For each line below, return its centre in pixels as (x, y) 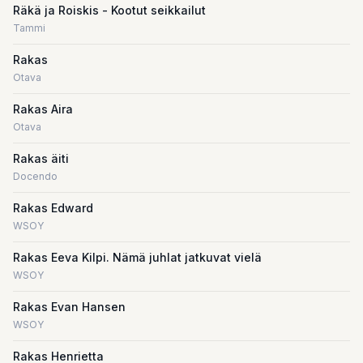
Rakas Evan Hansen (69, 307)
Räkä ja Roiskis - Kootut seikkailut (109, 10)
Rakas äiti (41, 158)
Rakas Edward (53, 208)
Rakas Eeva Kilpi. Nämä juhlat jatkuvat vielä (137, 257)
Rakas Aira (43, 109)
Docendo (35, 176)
